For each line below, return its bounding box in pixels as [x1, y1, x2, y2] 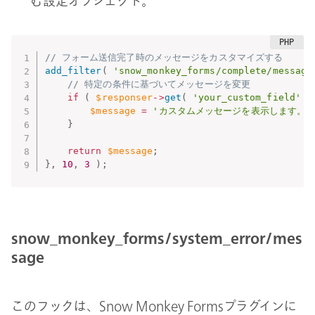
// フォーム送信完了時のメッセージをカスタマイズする [44, 52, 283, 63]
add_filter [44, 65, 102, 77]
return [67, 146, 102, 157]
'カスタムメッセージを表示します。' [153, 105, 312, 117]
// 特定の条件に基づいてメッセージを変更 [67, 79, 251, 90]
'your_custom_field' [193, 92, 302, 103]
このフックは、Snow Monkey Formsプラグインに [11, 299, 297, 312]
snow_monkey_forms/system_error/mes [11, 231, 302, 245]
